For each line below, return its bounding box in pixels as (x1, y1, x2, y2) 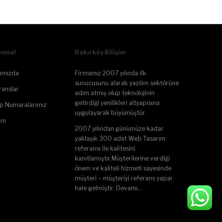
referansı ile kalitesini (75, 145, 135, 153)
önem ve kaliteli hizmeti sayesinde (75, 165, 171, 172)
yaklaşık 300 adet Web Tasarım (75, 135, 166, 143)
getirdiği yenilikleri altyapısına (75, 99, 160, 107)
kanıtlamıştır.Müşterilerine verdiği (75, 155, 170, 163)
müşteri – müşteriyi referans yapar (75, 174, 173, 182)
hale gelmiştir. (75, 184, 116, 192)
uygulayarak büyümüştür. (75, 109, 146, 117)
